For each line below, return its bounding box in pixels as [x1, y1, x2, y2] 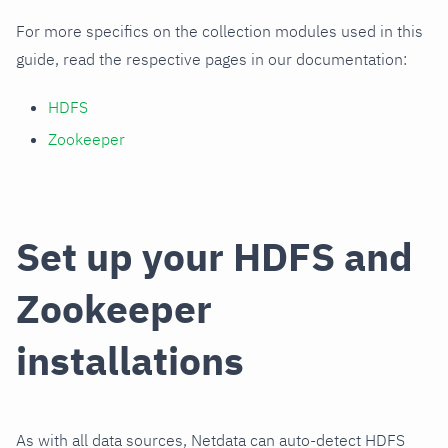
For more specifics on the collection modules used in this [16, 21, 423, 42]
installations [16, 335, 244, 387]
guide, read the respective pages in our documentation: [16, 49, 407, 70]
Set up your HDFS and [16, 231, 413, 283]
